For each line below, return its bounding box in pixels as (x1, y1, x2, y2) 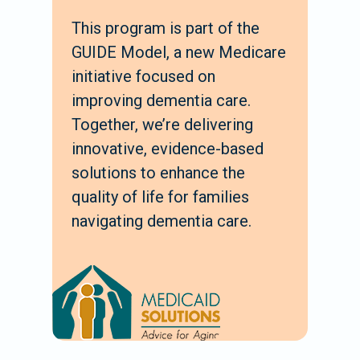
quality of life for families (72, 186, 249, 207)
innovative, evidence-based (72, 138, 264, 158)
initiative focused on (72, 66, 215, 86)
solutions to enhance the (72, 162, 245, 182)
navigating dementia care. (72, 211, 252, 231)
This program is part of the (72, 18, 260, 38)
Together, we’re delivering (72, 114, 253, 134)
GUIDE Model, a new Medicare (72, 42, 286, 62)
